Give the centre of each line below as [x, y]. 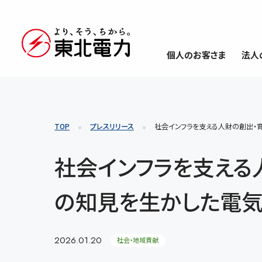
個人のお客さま [196, 54]
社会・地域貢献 [138, 240]
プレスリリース [112, 126]
